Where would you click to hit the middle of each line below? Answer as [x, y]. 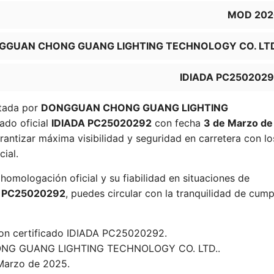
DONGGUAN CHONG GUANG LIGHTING [135, 108]
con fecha [178, 123]
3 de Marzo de [238, 123]
